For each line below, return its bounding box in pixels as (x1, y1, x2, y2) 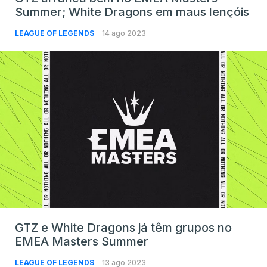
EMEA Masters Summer (15, 234, 148, 249)
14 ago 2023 (102, 29, 146, 38)
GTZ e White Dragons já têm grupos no (15, 221, 232, 235)
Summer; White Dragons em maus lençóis (15, 5, 249, 20)
